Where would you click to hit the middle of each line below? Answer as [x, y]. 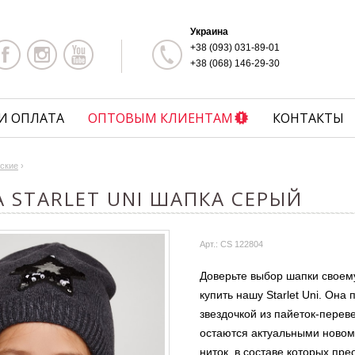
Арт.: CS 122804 [231, 244]
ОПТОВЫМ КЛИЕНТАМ [160, 118]
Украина [209, 32]
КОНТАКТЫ [308, 118]
